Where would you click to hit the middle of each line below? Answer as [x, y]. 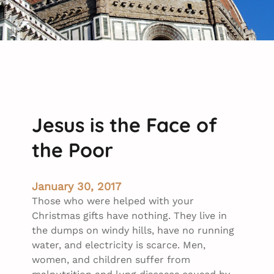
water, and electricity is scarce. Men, [119, 245]
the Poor [72, 150]
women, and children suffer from [111, 259]
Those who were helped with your [113, 201]
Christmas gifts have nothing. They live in [129, 215]
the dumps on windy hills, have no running [133, 230]
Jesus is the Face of [124, 125]
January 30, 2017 [76, 186]
